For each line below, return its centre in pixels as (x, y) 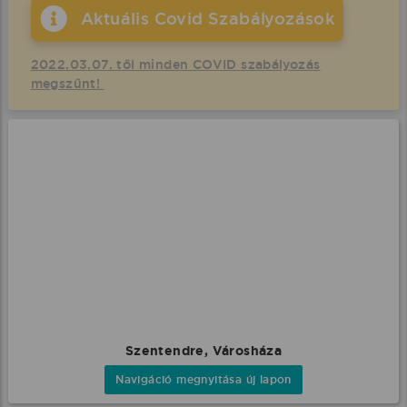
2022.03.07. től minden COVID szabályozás (175, 65)
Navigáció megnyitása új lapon (203, 380)
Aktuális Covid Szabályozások (208, 19)
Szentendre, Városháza (203, 351)
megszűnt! (67, 84)
